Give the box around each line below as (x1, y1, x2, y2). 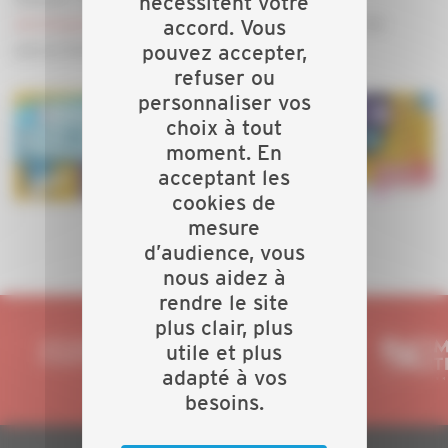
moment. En (166, 141, 282, 164)
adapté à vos (161, 366, 287, 389)
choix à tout (166, 116, 282, 139)
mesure (188, 216, 260, 239)
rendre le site (159, 291, 289, 314)
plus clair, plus (155, 316, 293, 339)
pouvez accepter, (141, 41, 307, 64)
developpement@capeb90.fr (15, 14, 221, 33)
